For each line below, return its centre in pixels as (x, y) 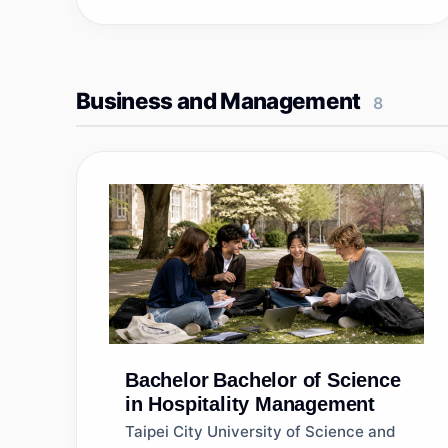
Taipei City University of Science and (260, 431)
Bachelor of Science (307, 380)
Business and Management (218, 100)
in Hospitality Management (250, 404)
